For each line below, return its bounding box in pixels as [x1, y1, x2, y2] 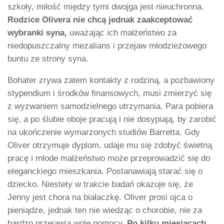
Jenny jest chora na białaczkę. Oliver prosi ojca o [7, 192, 192, 202]
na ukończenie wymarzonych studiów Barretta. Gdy [7, 127, 200, 137]
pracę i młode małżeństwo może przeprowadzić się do [7, 153, 210, 163]
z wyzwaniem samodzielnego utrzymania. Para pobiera [7, 101, 213, 111]
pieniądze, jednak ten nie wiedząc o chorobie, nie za [7, 205, 202, 215]
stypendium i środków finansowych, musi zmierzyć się [7, 88, 211, 98]
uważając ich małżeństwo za [67, 28, 176, 38]
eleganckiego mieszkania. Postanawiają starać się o [7, 166, 202, 176]
